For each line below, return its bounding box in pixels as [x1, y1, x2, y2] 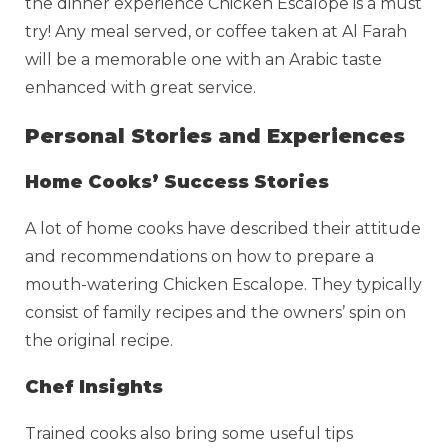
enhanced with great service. [25, 77, 256, 97]
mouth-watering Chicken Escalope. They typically [25, 274, 422, 294]
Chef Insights [25, 375, 163, 398]
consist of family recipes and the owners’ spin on [25, 302, 406, 322]
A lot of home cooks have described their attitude [25, 218, 421, 238]
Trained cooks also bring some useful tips [25, 423, 353, 443]
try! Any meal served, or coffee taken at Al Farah [25, 21, 407, 41]
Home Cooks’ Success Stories [25, 170, 329, 193]
